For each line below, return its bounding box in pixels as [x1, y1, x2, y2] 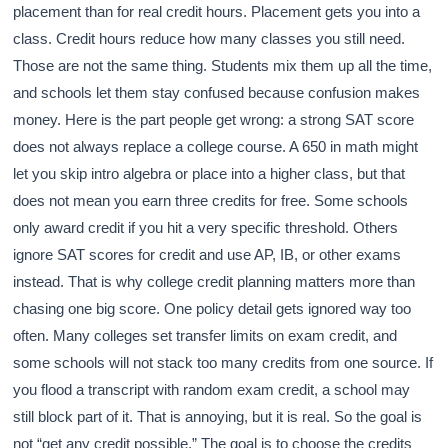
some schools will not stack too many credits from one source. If [13, 354, 434, 372]
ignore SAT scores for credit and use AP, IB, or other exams [13, 246, 402, 264]
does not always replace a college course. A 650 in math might [13, 138, 419, 156]
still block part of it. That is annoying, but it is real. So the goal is [13, 408, 423, 426]
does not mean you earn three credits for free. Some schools [13, 192, 409, 210]
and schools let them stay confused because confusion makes [13, 84, 421, 102]
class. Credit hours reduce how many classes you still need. [13, 30, 406, 48]
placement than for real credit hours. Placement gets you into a [13, 3, 421, 21]
